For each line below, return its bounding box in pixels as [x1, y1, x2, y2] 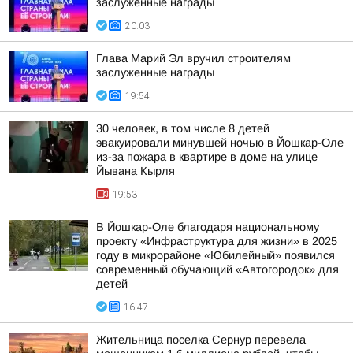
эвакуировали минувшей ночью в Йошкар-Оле [96, 136, 344, 149]
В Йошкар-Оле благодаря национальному [96, 221, 319, 233]
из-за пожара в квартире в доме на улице [96, 150, 318, 163]
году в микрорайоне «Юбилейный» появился [96, 249, 335, 262]
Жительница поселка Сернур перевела [96, 333, 306, 346]
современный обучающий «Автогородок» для [96, 263, 339, 276]
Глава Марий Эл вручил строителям [96, 52, 291, 65]
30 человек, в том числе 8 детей [96, 122, 269, 135]
